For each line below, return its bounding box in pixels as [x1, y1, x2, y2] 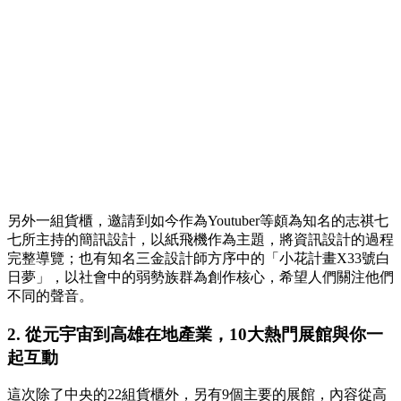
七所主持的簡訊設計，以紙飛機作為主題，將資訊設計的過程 [7, 231, 394, 247]
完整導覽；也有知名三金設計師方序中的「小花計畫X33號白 [7, 250, 390, 266]
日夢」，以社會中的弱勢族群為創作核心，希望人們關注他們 [7, 269, 394, 285]
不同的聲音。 [7, 287, 93, 303]
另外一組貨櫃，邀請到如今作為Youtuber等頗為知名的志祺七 [7, 212, 388, 228]
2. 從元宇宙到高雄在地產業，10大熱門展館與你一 [7, 324, 383, 344]
